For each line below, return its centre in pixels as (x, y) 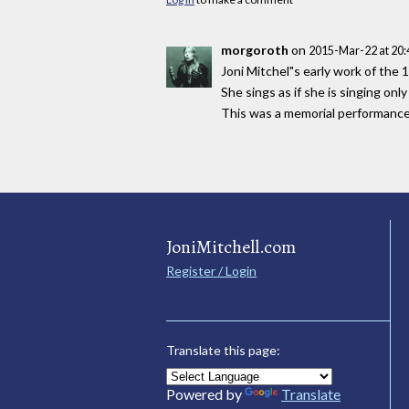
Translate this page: (223, 350)
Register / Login (211, 270)
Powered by (205, 393)
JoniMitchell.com (231, 246)
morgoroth (255, 50)
